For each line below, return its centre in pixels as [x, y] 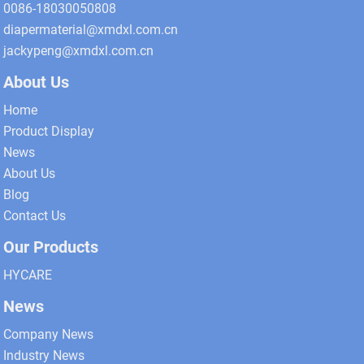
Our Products [51, 247]
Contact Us [35, 215]
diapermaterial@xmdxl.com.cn [91, 29]
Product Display [49, 131]
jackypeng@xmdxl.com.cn [79, 50]
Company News [49, 334]
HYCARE [28, 275]
